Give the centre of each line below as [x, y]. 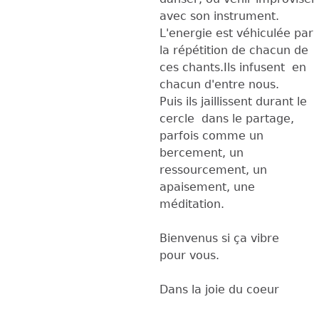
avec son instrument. [219, 16]
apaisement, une [207, 187]
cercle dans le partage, [227, 118]
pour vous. [189, 255]
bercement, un [202, 152]
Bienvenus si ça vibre [219, 238]
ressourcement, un [213, 169]
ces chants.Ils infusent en [233, 67]
